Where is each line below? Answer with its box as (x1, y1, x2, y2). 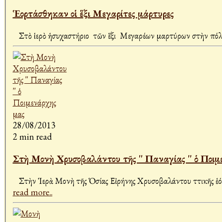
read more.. (12, 186, 53, 198)
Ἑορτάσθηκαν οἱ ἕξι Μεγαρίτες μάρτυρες (12, 7, 174, 20)
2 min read (12, 131, 52, 143)
